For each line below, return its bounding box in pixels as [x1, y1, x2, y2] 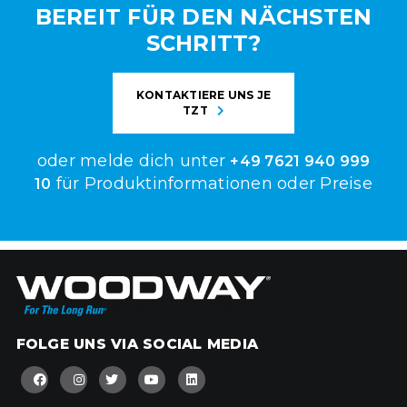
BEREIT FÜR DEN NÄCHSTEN [35, 3, 372, 30]
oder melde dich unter [36, 151, 231, 172]
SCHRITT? [145, 29, 262, 56]
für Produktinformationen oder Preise [51, 174, 372, 194]
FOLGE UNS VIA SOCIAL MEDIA [15, 334, 259, 352]
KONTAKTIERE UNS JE [135, 88, 272, 103]
